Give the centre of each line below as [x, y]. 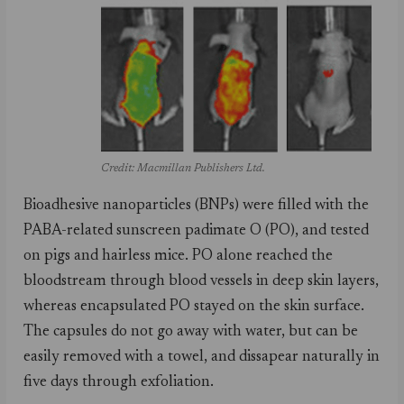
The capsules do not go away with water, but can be [191, 333]
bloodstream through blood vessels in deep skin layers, [202, 282]
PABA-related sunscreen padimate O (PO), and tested [197, 232]
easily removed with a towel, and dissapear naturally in [202, 358]
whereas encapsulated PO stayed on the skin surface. [194, 308]
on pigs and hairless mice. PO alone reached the [179, 257]
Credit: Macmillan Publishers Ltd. [183, 169]
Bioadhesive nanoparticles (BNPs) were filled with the [197, 207]
